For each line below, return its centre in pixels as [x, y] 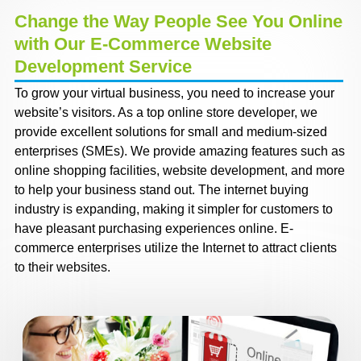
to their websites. [62, 268]
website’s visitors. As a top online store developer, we [166, 113]
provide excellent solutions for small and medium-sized [170, 132]
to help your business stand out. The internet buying [161, 190]
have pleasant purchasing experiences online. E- [154, 229]
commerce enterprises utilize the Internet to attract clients [175, 248]
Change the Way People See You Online [178, 22]
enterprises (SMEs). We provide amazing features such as [179, 151]
